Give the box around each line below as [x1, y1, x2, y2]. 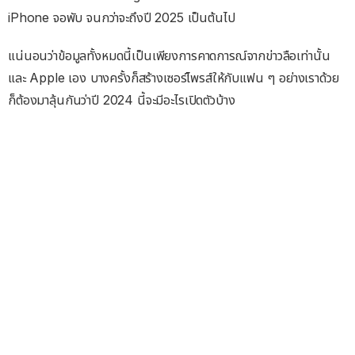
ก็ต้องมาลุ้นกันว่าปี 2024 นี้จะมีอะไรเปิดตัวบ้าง [8, 92, 235, 109]
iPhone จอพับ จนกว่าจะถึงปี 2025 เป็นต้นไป [8, 10, 235, 26]
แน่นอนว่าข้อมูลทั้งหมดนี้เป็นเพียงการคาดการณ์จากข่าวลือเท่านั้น [8, 48, 330, 64]
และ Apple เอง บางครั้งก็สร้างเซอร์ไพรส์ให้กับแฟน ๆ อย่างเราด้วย [8, 70, 339, 86]
